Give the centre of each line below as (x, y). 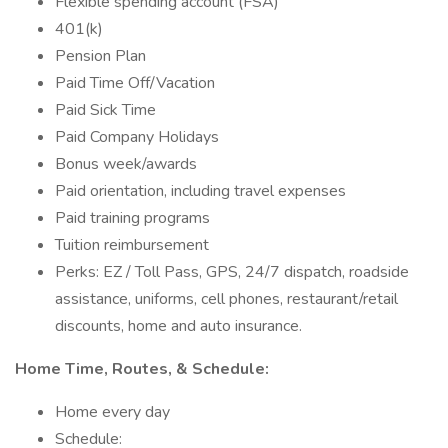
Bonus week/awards (126, 164)
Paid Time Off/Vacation (135, 83)
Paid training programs (132, 218)
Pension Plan (100, 56)
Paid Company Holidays (137, 137)
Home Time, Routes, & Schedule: (142, 369)
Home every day (112, 412)
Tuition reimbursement (132, 245)
